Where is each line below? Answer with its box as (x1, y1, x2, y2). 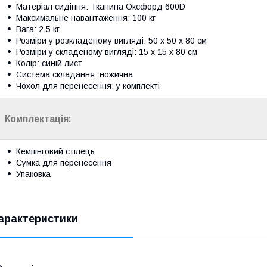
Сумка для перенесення (16, 158, 111, 168)
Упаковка (16, 169, 51, 179)
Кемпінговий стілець (16, 147, 95, 157)
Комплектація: (5, 114, 72, 125)
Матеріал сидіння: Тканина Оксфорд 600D (16, 2, 185, 12)
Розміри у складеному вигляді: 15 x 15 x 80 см (16, 47, 197, 57)
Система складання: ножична (16, 70, 133, 80)
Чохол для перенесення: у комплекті (16, 81, 160, 91)
